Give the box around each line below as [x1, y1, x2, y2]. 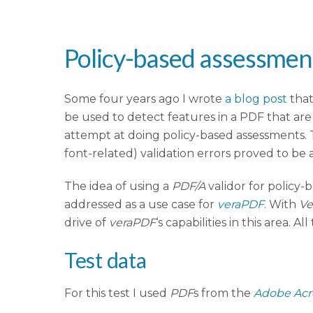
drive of [64, 216, 109, 230]
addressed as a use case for [64, 198, 217, 212]
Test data [64, 247, 147, 272]
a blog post [225, 92, 287, 106]
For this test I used [64, 286, 170, 300]
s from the [194, 286, 254, 300]
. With [264, 198, 299, 212]
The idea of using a [64, 180, 172, 194]
